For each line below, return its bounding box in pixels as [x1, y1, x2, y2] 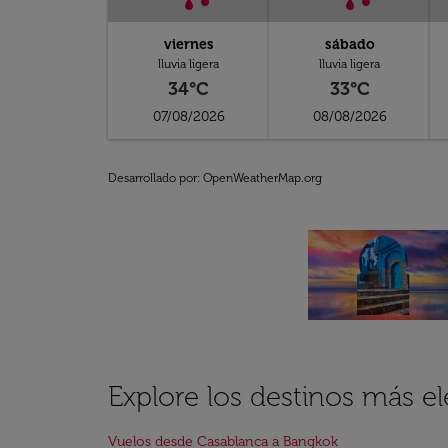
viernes [163, 36, 214, 53]
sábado [324, 36, 375, 53]
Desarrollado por [108, 171, 197, 185]
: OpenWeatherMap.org [197, 171, 322, 185]
